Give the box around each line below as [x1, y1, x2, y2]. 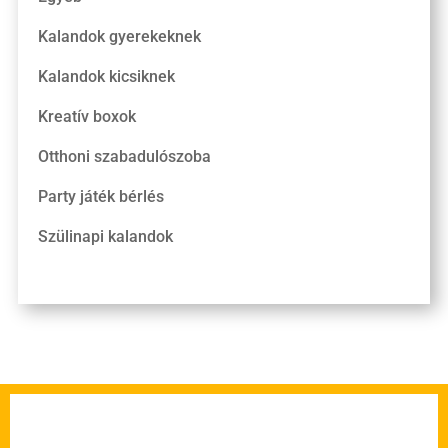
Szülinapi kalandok [37, 226, 173, 246]
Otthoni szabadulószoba [37, 146, 211, 166]
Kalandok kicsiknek [37, 66, 175, 86]
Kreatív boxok [37, 106, 136, 126]
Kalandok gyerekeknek [37, 26, 201, 46]
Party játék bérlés [37, 186, 164, 206]
